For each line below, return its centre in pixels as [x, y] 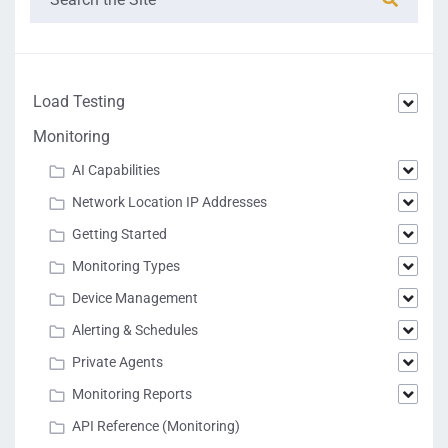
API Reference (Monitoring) [156, 426]
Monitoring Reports [132, 394]
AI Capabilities [116, 170]
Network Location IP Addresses [169, 202]
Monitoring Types [126, 266]
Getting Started [119, 234]
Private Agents [117, 362]
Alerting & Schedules [135, 330]
